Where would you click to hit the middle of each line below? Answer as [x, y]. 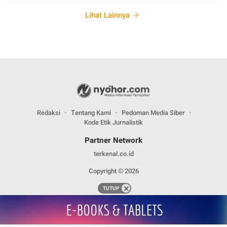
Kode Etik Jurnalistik [113, 122]
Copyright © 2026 [113, 171]
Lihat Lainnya [107, 15]
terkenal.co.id [113, 154]
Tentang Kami [91, 112]
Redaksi [48, 112]
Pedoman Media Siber [153, 112]
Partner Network [113, 140]
